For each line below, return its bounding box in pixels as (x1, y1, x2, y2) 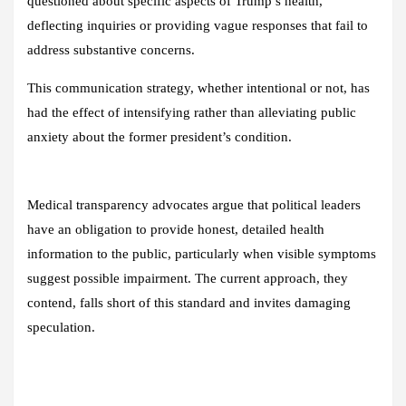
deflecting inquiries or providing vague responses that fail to (27, 18, 368, 34)
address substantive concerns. (27, 43, 195, 58)
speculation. (27, 320, 95, 335)
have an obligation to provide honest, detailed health (27, 222, 324, 237)
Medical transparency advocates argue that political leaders (27, 198, 361, 213)
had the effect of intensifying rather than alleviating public (27, 105, 356, 121)
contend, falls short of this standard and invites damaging (27, 295, 351, 311)
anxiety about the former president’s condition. (27, 130, 292, 145)
